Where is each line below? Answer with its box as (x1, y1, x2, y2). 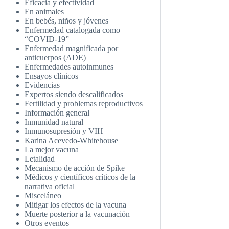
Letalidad (25, 154, 55, 163)
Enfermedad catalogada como (25, 25, 121, 34)
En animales (25, 7, 64, 16)
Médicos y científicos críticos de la (25, 172, 136, 181)
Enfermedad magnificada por (25, 43, 119, 53)
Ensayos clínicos (25, 71, 79, 80)
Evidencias (25, 80, 60, 89)
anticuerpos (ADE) (25, 53, 86, 62)
